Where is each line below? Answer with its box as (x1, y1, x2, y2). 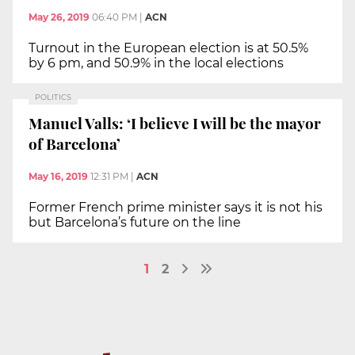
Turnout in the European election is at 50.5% (29, 40, 308, 56)
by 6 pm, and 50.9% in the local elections (29, 55, 284, 71)
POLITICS (35, 93, 71, 102)
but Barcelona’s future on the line (29, 215, 241, 231)
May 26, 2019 (29, 11, 90, 24)
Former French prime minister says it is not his (29, 200, 323, 216)
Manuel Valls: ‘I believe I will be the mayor (29, 112, 321, 133)
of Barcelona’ (29, 132, 120, 154)
